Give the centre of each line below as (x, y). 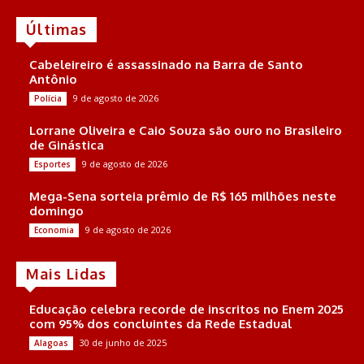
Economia (54, 230)
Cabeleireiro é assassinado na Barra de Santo (166, 64)
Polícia (48, 98)
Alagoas (51, 342)
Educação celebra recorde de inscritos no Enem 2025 (186, 309)
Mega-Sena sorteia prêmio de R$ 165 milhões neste (183, 196)
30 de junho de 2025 (123, 342)
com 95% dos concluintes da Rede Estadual (160, 323)
